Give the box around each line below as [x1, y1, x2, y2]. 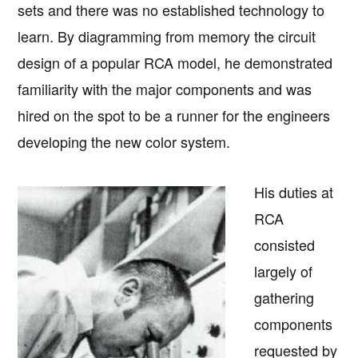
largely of [254, 261, 313, 282]
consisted [254, 234, 316, 256]
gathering [254, 287, 315, 308]
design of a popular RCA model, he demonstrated [18, 52, 333, 74]
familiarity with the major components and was [18, 78, 312, 100]
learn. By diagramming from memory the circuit [18, 26, 316, 47]
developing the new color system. [18, 131, 231, 153]
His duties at [254, 181, 334, 203]
